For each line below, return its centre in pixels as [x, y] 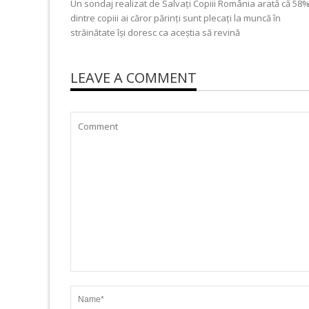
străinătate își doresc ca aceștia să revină [155, 32]
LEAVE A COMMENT [133, 77]
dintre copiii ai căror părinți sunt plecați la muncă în [176, 18]
